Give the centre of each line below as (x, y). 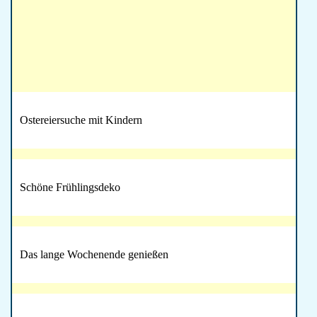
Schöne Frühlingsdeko (70, 188)
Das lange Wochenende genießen (94, 255)
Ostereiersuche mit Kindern (81, 120)
